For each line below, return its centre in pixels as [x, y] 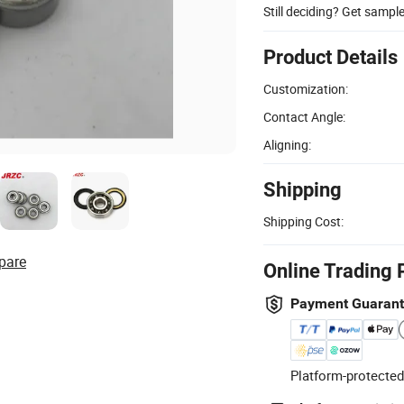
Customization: [306, 88]
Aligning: [287, 144]
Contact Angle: [304, 116]
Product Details [331, 57]
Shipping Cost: [303, 221]
